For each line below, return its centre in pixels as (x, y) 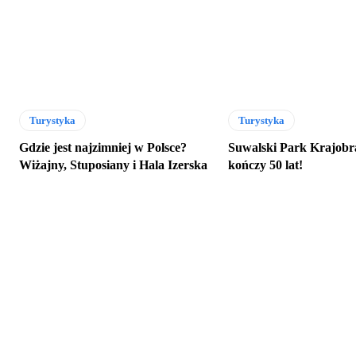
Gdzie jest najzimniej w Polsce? (103, 148)
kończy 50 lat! (266, 165)
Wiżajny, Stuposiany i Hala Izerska (113, 165)
